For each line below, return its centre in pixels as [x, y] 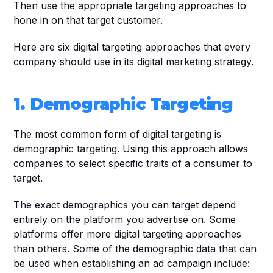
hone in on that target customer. [88, 20]
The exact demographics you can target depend [125, 205]
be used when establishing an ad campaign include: [133, 263]
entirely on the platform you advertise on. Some [125, 219]
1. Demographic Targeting [123, 104]
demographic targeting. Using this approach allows [131, 149]
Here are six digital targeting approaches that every [132, 47]
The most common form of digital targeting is [118, 134]
